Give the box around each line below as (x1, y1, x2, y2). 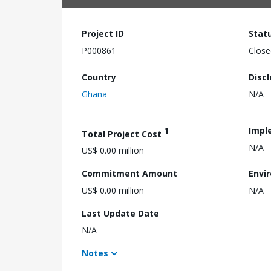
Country (82, 71, 116, 83)
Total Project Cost (82, 128, 164, 140)
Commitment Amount (82, 168, 177, 180)
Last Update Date (82, 207, 159, 220)
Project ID (82, 28, 124, 39)
